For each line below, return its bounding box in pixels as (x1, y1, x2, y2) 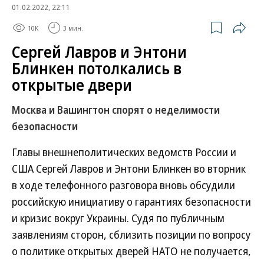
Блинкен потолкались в (12, 58, 181, 79)
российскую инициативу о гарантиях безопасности (12, 194, 251, 209)
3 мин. (63, 23, 83, 32)
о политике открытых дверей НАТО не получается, (12, 244, 251, 258)
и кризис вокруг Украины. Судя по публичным (12, 211, 225, 225)
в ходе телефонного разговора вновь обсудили (12, 178, 235, 192)
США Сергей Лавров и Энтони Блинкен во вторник (12, 161, 246, 176)
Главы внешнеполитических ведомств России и (12, 145, 236, 159)
